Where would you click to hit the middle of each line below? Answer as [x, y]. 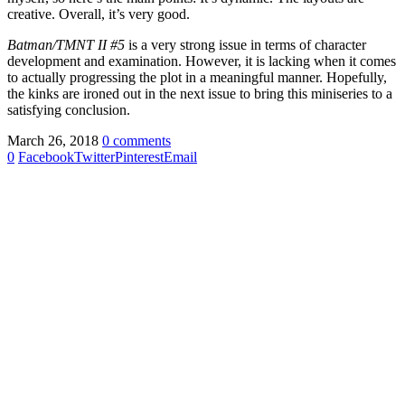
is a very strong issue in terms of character [245, 44]
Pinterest [139, 156]
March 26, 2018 [53, 140]
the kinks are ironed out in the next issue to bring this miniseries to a [200, 93]
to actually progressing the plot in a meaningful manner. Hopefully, [197, 77]
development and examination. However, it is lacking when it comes [202, 61]
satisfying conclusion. [69, 109]
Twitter [94, 156]
